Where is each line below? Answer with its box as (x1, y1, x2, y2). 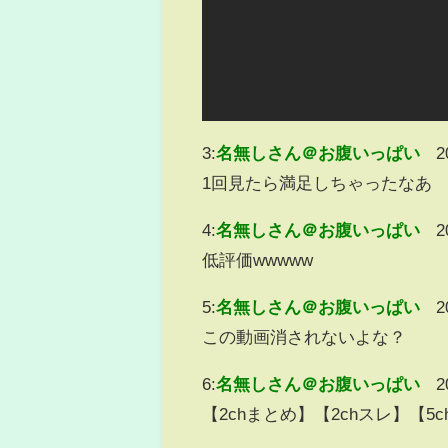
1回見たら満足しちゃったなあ (202, 173, 433, 191)
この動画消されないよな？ (202, 327, 407, 345)
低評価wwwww (202, 250, 314, 268)
